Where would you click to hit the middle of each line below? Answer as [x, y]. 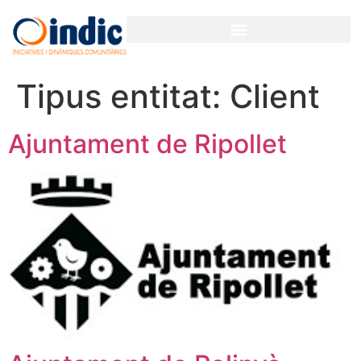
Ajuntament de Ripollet [147, 144]
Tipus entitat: [123, 97]
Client [275, 97]
